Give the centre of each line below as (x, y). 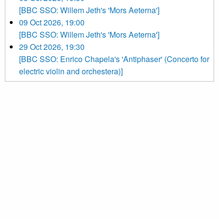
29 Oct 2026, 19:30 (52, 47)
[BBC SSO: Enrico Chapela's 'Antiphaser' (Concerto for (114, 59)
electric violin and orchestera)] (71, 71)
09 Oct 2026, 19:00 (52, 22)
